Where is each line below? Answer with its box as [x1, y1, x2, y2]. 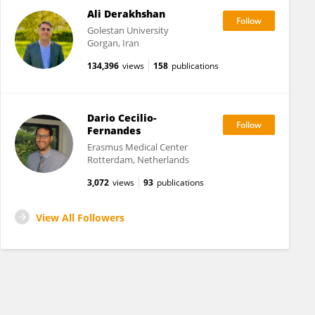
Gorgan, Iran [86, 37, 139, 49]
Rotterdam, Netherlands [86, 153, 189, 166]
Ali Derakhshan [86, 7, 165, 20]
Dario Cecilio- [86, 111, 156, 124]
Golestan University [86, 24, 169, 37]
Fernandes [86, 124, 141, 137]
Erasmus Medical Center [86, 141, 188, 153]
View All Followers [36, 211, 124, 224]
